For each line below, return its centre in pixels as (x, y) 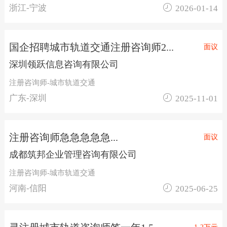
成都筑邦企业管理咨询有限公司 (73, 154)
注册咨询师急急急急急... (63, 137)
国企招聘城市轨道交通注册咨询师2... (91, 47)
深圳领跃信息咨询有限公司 (64, 64)
